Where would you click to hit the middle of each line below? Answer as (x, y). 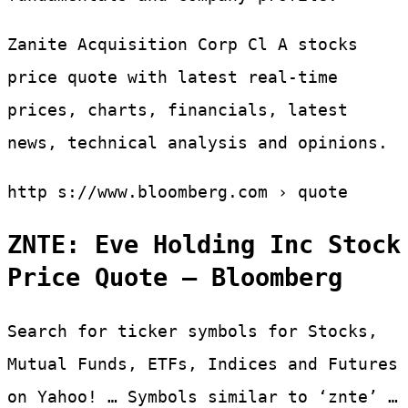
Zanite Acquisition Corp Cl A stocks (183, 45)
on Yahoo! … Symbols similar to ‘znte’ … (203, 396)
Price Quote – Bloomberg (175, 278)
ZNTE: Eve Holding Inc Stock (204, 245)
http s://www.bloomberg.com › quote (178, 192)
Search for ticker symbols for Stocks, (193, 331)
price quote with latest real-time (173, 77)
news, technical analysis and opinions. (198, 143)
